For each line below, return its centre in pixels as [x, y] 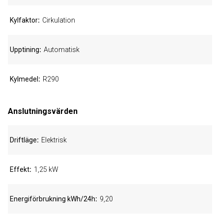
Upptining [25, 50]
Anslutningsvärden [43, 111]
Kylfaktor [24, 20]
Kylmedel [24, 79]
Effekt [20, 169]
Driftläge [23, 140]
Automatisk [62, 50]
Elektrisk [54, 140]
